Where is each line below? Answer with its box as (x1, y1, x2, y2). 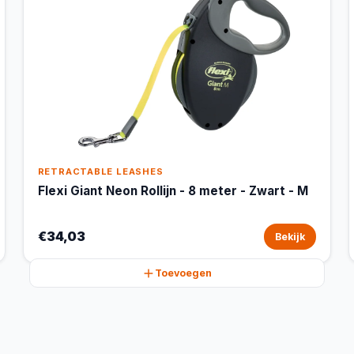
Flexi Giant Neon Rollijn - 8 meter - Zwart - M (37, 183, 308, 198)
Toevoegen (154, 267, 212, 279)
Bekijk (275, 231, 306, 243)
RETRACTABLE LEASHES (37, 166, 164, 177)
